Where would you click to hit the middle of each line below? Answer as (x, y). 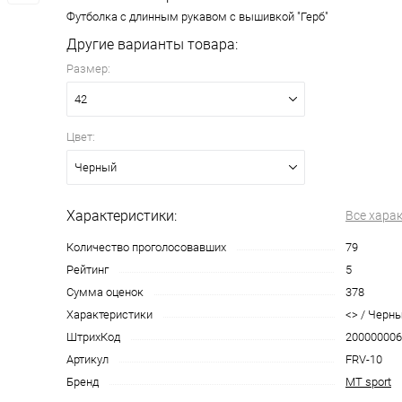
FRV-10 (364, 359)
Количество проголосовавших (146, 247)
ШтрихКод (93, 337)
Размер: (88, 69)
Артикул (87, 359)
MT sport (368, 382)
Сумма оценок (105, 292)
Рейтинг (87, 270)
